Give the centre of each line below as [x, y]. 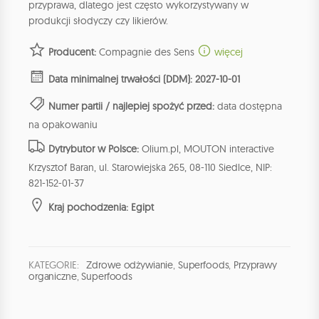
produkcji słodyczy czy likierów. [98, 21]
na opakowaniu [63, 125]
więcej [227, 52]
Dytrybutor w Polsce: [94, 149]
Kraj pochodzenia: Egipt [101, 208]
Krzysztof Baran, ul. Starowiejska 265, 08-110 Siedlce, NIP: [150, 168]
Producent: [72, 52]
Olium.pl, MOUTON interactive [206, 149]
